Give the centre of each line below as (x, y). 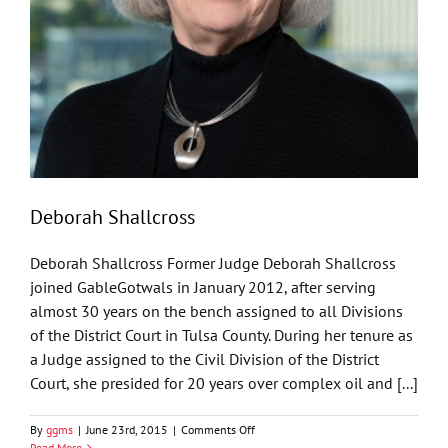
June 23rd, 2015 (127, 429)
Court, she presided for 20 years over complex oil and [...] (224, 383)
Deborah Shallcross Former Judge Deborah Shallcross (213, 263)
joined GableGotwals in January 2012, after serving (203, 287)
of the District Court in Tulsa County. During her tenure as (221, 335)
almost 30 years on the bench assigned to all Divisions (216, 311)
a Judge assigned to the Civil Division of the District (204, 359)
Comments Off (218, 429)
